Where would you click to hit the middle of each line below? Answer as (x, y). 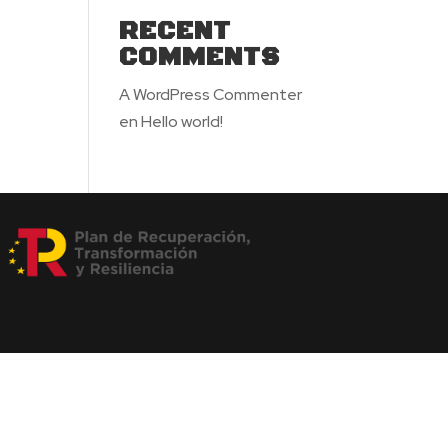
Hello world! (182, 121)
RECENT (175, 31)
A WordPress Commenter (211, 94)
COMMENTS (200, 57)
